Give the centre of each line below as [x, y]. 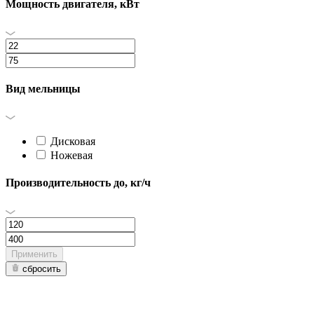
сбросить [42, 268]
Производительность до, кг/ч [78, 183]
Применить [34, 254]
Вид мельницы [43, 88]
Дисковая [73, 142]
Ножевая [71, 156]
